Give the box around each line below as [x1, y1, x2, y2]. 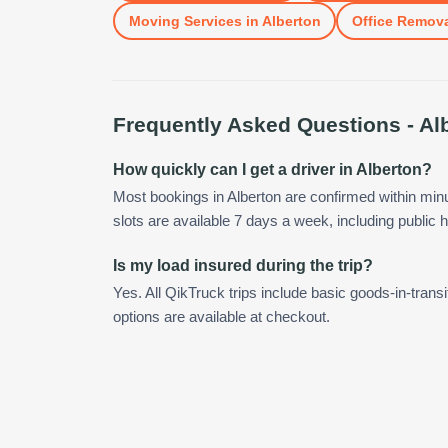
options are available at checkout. [113, 309, 330, 325]
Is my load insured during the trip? [113, 257, 373, 274]
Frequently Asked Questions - [113, 113, 419, 136]
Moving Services [128, 12, 242, 29]
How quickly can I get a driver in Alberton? [113, 161, 432, 178]
